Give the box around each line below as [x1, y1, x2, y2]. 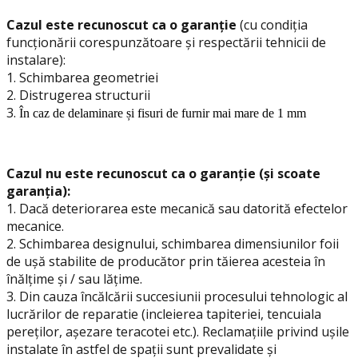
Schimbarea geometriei [19, 68, 161, 86]
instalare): [6, 50, 66, 69]
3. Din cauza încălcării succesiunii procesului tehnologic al [6, 287, 348, 305]
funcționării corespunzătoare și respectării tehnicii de [6, 33, 326, 51]
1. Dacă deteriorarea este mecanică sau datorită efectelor [6, 199, 348, 217]
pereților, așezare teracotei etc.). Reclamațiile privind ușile [6, 322, 349, 340]
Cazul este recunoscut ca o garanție [6, 15, 237, 34]
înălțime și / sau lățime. [6, 269, 142, 288]
